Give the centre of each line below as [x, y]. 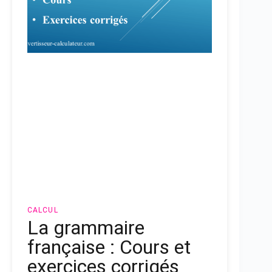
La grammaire [86, 228]
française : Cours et [109, 247]
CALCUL [43, 210]
